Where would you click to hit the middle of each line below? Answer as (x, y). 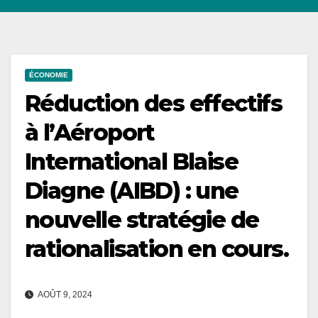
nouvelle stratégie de (142, 220)
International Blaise (131, 162)
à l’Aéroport (90, 133)
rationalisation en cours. (157, 249)
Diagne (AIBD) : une (132, 191)
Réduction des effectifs (154, 104)
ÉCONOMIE (49, 75)
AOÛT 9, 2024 (64, 295)
